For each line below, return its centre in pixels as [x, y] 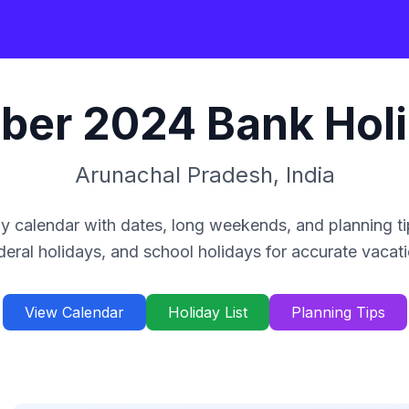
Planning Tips [338, 312]
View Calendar [74, 312]
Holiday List [207, 312]
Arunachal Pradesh [173, 175]
